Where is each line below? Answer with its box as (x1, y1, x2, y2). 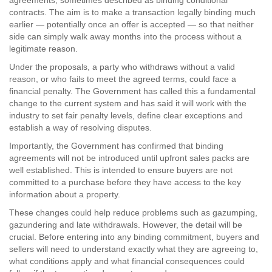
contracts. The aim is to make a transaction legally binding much (9, 7, 256, 17)
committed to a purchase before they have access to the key (9, 177, 241, 187)
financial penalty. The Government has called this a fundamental (9, 86, 256, 96)
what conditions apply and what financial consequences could (9, 256, 245, 266)
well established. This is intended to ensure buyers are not (9, 165, 233, 175)
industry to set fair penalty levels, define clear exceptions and (9, 110, 243, 120)
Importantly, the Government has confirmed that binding (9, 141, 223, 151)
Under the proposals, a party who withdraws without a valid (9, 62, 235, 72)
